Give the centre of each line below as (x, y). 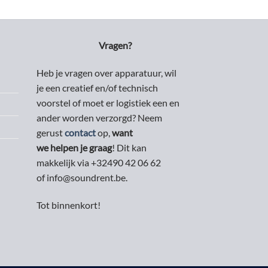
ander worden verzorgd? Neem (99, 117)
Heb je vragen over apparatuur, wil (106, 72)
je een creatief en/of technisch (97, 87)
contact (79, 132)
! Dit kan (129, 147)
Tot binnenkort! (68, 205)
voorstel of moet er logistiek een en (108, 102)
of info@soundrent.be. (82, 177)
